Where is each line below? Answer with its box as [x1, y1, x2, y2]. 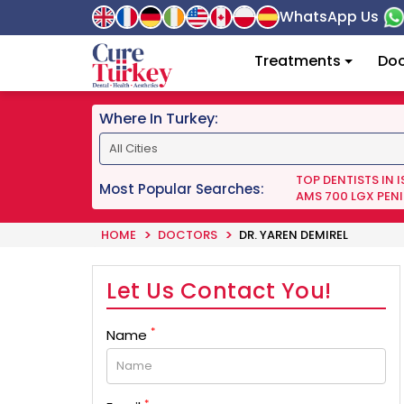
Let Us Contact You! [106, 276, 332, 306]
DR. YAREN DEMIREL [239, 226, 348, 243]
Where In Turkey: [99, 108, 218, 129]
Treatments [253, 50, 341, 71]
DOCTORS [158, 226, 217, 243]
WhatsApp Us [280, 5, 379, 27]
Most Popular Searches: [99, 179, 264, 198]
